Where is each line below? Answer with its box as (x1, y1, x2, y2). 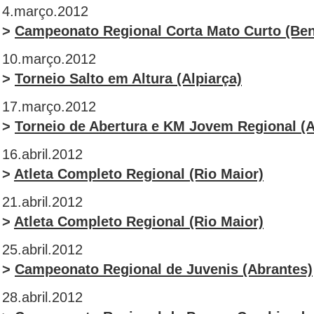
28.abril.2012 (2, 289, 83, 305)
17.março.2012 (2, 99, 96, 114)
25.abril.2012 (2, 242, 83, 257)
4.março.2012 (2, 4, 88, 19)
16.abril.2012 (2, 146, 83, 162)
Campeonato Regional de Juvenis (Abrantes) (15, 261, 313, 277)
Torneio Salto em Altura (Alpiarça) (15, 71, 242, 86)
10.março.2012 (2, 51, 96, 67)
